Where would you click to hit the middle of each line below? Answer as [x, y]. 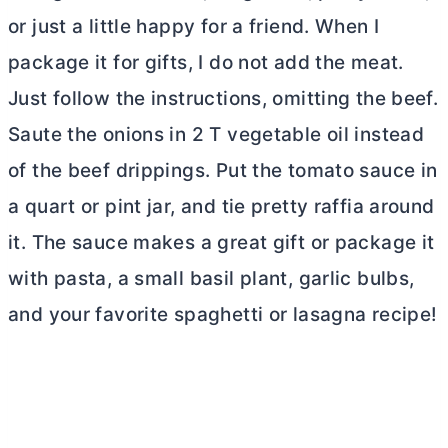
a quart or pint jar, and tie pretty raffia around [221, 207]
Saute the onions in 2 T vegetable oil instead [216, 135]
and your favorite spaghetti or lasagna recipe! [223, 315]
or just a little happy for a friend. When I [194, 27]
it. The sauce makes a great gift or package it [221, 243]
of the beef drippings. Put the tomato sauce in [223, 171]
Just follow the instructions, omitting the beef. [223, 99]
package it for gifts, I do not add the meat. [206, 63]
